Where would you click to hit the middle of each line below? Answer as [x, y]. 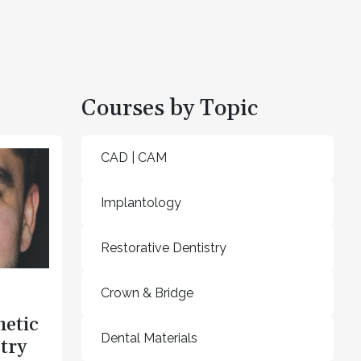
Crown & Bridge [147, 293]
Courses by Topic [170, 108]
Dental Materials [149, 338]
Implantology [141, 202]
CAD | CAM [134, 157]
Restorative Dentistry [164, 247]
